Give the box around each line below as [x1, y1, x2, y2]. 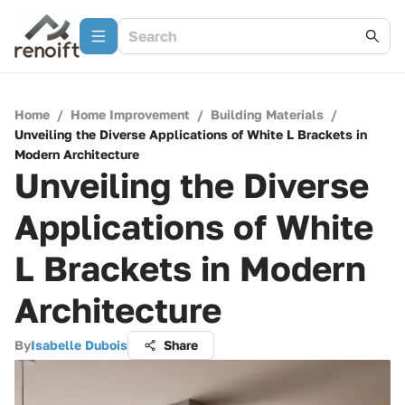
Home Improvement [71, 107, 190, 122]
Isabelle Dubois [31, 337, 127, 353]
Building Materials [211, 107, 324, 122]
